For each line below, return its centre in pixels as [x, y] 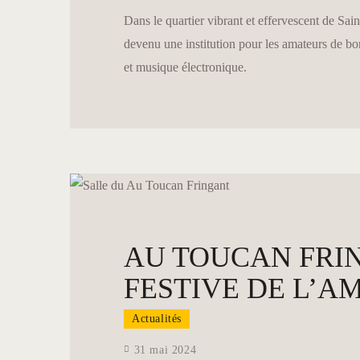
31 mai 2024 [165, 350]
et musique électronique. [185, 67]
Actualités [157, 318]
